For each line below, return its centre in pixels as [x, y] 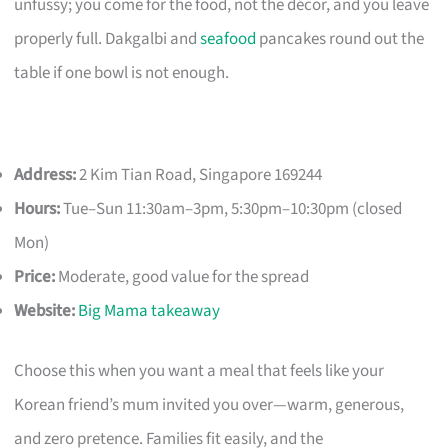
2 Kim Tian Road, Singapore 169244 [199, 175]
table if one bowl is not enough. [122, 73]
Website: [45, 311]
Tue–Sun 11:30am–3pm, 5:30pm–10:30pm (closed [231, 209]
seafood [228, 39]
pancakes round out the [340, 39]
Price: [35, 277]
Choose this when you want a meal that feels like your [199, 370]
